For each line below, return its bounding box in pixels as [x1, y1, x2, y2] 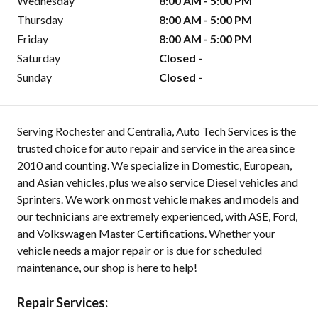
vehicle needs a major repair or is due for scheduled [17, 243, 262, 258]
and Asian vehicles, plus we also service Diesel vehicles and [17, 175, 298, 190]
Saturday [17, 51, 60, 65]
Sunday [17, 70, 52, 84]
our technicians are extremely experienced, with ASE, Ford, [17, 209, 297, 224]
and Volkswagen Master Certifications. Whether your [17, 226, 275, 241]
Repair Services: [17, 295, 108, 311]
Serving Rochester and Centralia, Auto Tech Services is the [17, 124, 296, 138]
